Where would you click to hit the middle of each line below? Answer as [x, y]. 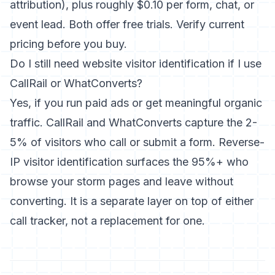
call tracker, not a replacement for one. [107, 221]
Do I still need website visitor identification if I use [136, 64]
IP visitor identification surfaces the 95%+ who [129, 162]
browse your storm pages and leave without [122, 181]
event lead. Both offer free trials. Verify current [127, 24]
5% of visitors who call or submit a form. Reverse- [137, 142]
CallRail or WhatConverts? [76, 83]
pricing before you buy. [68, 44]
